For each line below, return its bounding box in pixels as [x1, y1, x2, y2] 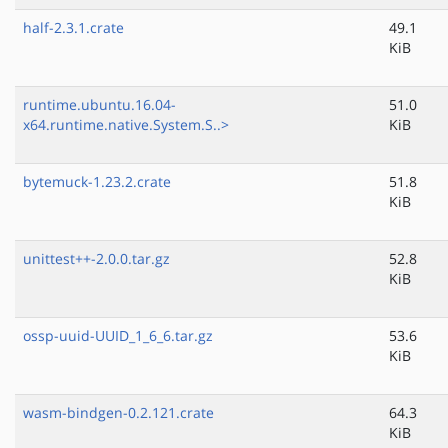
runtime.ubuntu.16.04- [23, 95, 176, 115]
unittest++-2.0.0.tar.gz [23, 249, 170, 269]
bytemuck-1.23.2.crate [23, 172, 171, 192]
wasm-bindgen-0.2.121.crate [23, 403, 214, 423]
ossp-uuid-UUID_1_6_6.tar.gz [23, 326, 213, 346]
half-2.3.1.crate [23, 18, 124, 38]
